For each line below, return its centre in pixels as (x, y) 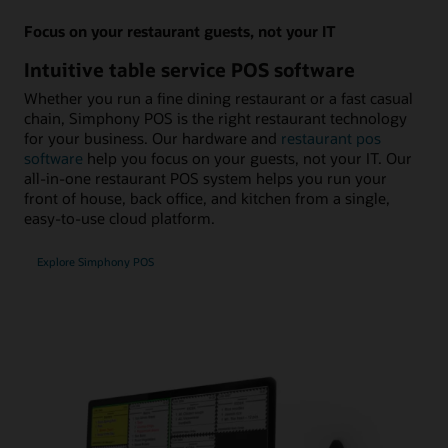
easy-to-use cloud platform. (119, 218)
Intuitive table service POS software (189, 69)
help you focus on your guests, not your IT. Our (247, 158)
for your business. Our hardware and (152, 138)
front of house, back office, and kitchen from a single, (207, 198)
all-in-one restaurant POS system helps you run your (205, 178)
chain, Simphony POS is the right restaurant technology (215, 118)
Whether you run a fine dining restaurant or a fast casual (218, 98)
